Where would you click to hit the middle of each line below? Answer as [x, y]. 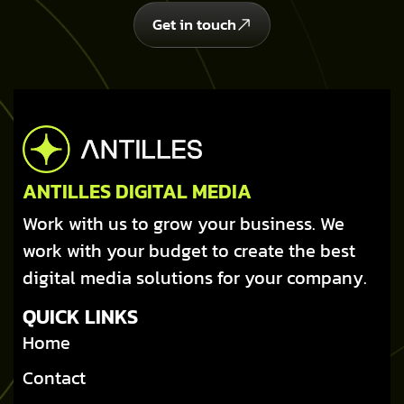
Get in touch [194, 24]
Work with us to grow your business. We [184, 223]
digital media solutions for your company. [195, 277]
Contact [54, 377]
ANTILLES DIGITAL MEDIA [137, 191]
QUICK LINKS [80, 317]
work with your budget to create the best [189, 250]
